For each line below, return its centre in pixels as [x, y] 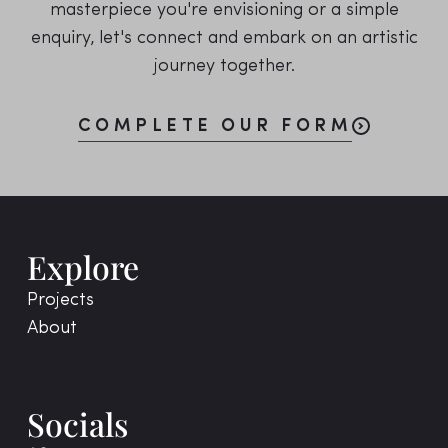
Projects [60, 301]
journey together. [224, 66]
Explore [82, 267]
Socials [77, 424]
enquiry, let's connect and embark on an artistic [224, 38]
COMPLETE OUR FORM [215, 126]
